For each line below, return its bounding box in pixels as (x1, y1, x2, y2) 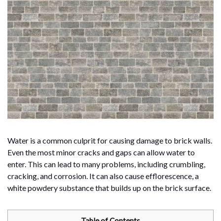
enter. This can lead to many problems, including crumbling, (7, 159, 205, 169)
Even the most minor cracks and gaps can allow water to (7, 147, 195, 157)
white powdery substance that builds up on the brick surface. (7, 183, 211, 192)
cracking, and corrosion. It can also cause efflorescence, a (7, 171, 199, 181)
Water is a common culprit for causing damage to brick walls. (7, 135, 212, 145)
